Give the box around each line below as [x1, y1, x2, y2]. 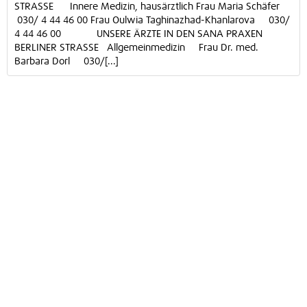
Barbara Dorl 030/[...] [14, 57, 119, 66]
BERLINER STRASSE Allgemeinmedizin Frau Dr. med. [14, 43, 258, 53]
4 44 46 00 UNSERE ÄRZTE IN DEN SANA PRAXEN [14, 29, 262, 39]
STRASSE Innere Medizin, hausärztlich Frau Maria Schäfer [14, 2, 288, 12]
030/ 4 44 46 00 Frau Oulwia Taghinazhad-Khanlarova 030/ [14, 16, 290, 25]
